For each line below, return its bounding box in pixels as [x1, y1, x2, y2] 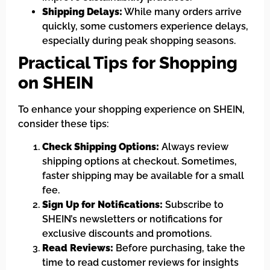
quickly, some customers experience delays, [42, 20, 248, 32]
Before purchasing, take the [113, 242, 245, 254]
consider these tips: [18, 118, 109, 130]
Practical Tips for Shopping [18, 52, 237, 73]
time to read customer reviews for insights [42, 257, 239, 269]
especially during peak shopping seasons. [42, 34, 236, 46]
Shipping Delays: [42, 5, 122, 17]
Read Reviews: [42, 242, 113, 254]
